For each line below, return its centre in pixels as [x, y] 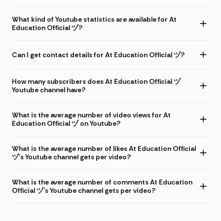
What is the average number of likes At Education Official [104, 149]
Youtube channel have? [49, 90]
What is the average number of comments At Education [102, 182]
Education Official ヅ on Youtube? [66, 124]
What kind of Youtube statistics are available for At [94, 19]
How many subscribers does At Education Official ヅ [96, 82]
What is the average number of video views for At [91, 115]
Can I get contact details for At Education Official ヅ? [98, 55]
